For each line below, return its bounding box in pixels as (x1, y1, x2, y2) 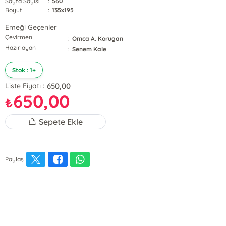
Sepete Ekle (38, 116, 83, 127)
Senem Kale (72, 45, 107, 53)
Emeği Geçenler (5, 23, 58, 32)
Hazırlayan (5, 44, 36, 51)
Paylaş (5, 155, 24, 163)
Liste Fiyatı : (5, 81, 45, 90)
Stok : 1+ (12, 66, 36, 74)
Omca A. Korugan (72, 35, 124, 42)
